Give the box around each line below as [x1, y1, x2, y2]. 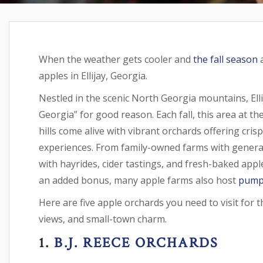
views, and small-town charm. [39, 213, 167, 225]
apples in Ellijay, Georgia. [39, 69, 147, 82]
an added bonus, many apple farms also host [39, 174, 238, 187]
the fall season [191, 53, 258, 66]
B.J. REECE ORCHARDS [49, 234, 219, 252]
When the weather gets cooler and [39, 53, 191, 66]
